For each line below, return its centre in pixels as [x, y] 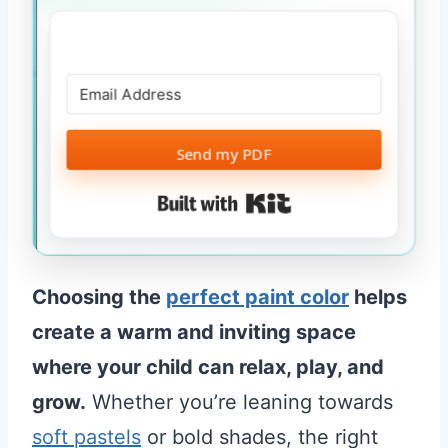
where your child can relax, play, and [208, 366]
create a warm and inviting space [194, 331]
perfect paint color [257, 296]
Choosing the [99, 296]
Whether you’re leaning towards [239, 401]
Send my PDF [224, 153]
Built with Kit [350, 202]
